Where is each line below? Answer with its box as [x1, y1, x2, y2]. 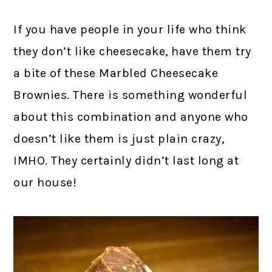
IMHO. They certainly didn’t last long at [13, 154, 239, 168]
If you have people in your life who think [13, 22, 246, 37]
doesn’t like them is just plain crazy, [13, 132, 225, 146]
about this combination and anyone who [13, 110, 248, 124]
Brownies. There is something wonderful [13, 88, 248, 103]
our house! [13, 175, 77, 190]
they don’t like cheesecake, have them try [13, 44, 251, 59]
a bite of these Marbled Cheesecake [13, 66, 219, 81]
